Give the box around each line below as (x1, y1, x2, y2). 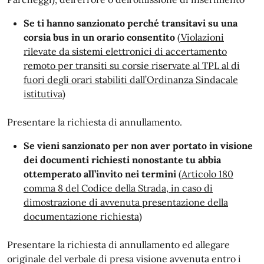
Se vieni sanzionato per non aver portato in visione (24, 140, 253, 151)
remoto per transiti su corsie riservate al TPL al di (24, 60, 240, 71)
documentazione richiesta (24, 210, 139, 222)
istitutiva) (24, 88, 65, 100)
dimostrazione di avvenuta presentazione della (24, 196, 228, 208)
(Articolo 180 (179, 168, 233, 180)
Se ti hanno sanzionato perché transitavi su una (24, 17, 237, 29)
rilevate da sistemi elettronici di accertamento (24, 45, 227, 57)
